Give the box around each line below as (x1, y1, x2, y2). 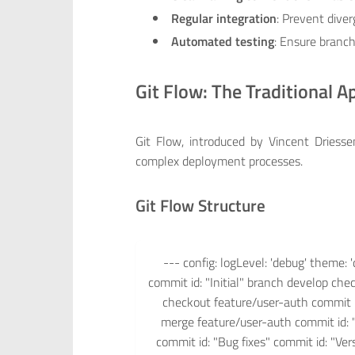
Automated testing (171, 32, 275, 52)
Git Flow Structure (136, 192, 265, 218)
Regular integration (171, 9, 277, 29)
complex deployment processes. (136, 151, 303, 170)
